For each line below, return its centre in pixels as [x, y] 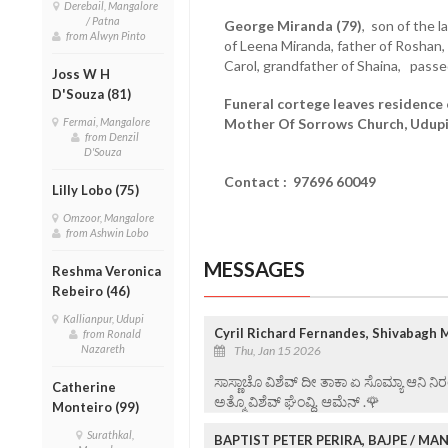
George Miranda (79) [292, 25]
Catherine [84, 386]
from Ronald [112, 333]
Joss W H [81, 73]
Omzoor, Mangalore [110, 217]
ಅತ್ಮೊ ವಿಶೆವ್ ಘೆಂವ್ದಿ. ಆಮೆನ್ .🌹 [296, 401]
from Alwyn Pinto [108, 35]
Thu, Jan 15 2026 [277, 350]
